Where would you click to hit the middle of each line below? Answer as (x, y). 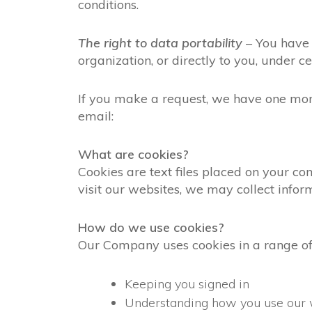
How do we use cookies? (151, 227)
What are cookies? (133, 154)
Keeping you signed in (187, 284)
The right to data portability (160, 43)
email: (96, 116)
